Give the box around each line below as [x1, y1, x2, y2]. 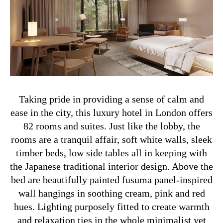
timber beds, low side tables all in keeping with [16, 147, 207, 158]
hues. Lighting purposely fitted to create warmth [13, 201, 210, 212]
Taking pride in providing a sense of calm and [19, 93, 204, 105]
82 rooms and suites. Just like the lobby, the [23, 120, 200, 131]
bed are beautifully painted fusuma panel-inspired [10, 174, 213, 185]
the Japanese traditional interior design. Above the [10, 160, 213, 172]
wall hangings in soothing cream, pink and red [18, 187, 205, 199]
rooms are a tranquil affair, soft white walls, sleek [11, 133, 212, 145]
